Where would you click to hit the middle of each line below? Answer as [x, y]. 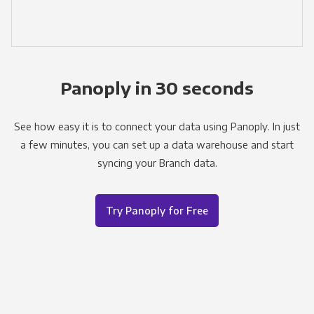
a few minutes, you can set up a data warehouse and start [157, 144]
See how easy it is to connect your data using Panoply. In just [157, 126]
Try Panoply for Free [157, 210]
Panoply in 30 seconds [157, 87]
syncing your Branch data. [157, 162]
